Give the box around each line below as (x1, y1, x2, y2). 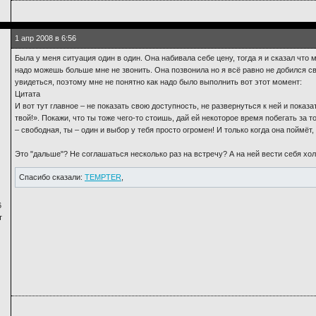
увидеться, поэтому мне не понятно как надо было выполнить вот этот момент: (15, 78, 302, 86)
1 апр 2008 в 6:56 (15, 34, 76, 42)
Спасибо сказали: (19, 173, 85, 181)
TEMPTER (85, 173, 121, 181)
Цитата (15, 90, 40, 98)
